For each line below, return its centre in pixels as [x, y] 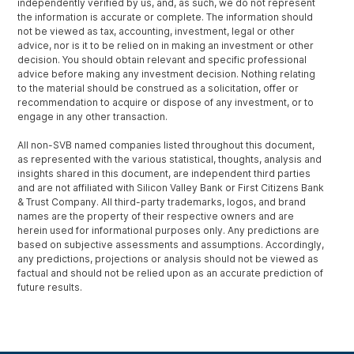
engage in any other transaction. [93, 117]
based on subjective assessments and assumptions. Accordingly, [171, 245]
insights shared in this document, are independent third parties [164, 174]
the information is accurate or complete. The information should [166, 17]
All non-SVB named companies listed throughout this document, [166, 145]
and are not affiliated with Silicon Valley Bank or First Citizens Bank [171, 188]
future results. [50, 288]
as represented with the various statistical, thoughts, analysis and [170, 160]
